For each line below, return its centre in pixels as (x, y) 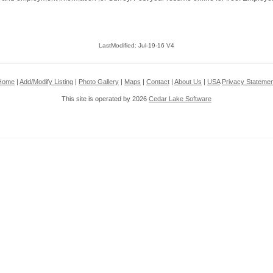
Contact (158, 82)
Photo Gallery (99, 82)
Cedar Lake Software (180, 99)
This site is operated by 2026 (105, 99)
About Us (188, 82)
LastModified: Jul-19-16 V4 (136, 46)
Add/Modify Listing (46, 82)
